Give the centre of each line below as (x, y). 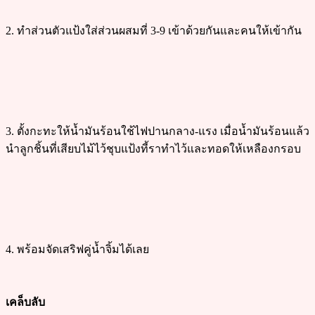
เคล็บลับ (25, 302)
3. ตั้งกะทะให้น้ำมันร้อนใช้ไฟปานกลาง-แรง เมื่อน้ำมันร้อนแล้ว (157, 131)
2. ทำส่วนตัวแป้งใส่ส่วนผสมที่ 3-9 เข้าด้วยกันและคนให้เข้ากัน (154, 30)
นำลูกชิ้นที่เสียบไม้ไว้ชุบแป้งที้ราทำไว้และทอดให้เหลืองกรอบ (153, 148)
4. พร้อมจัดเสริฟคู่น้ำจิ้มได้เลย (77, 249)
